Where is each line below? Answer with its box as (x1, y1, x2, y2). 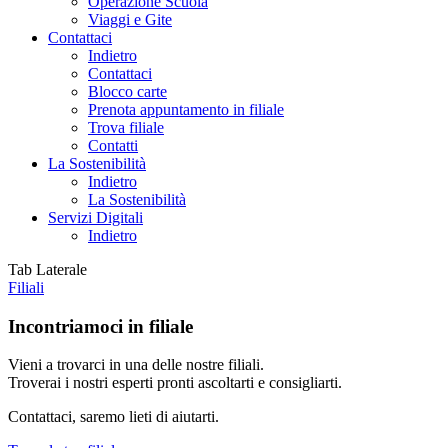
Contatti (88, 136, 138, 154)
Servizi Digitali (48, 208, 143, 226)
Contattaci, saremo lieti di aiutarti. (8, 408, 219, 426)
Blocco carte (88, 82, 167, 100)
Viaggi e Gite (88, 10, 172, 28)
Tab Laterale (8, 260, 87, 278)
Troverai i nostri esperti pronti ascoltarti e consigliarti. (8, 374, 342, 392)
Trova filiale (88, 118, 164, 136)
